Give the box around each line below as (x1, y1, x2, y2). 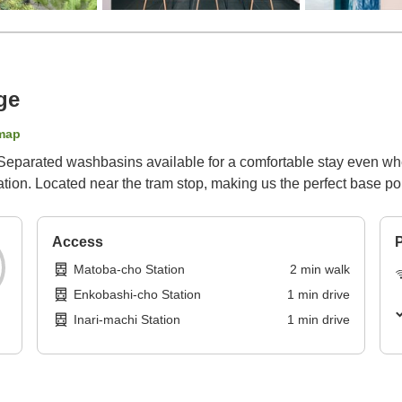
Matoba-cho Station (74, 262, 186, 277)
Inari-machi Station (74, 312, 181, 328)
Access (52, 234, 104, 250)
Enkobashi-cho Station (74, 287, 202, 302)
